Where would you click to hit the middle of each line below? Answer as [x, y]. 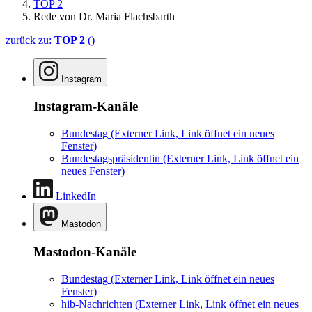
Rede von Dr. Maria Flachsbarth [104, 16]
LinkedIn [76, 196]
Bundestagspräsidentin [111, 159]
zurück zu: [30, 40]
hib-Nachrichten [97, 304]
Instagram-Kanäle [86, 107]
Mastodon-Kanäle [85, 251]
